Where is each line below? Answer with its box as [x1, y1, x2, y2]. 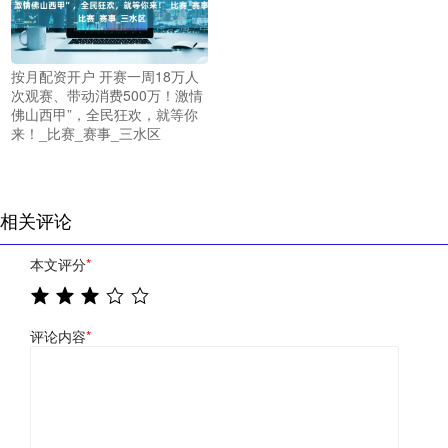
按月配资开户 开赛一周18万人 [11, 65, 199, 86]
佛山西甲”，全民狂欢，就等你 [11, 103, 198, 124]
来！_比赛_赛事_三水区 [11, 122, 161, 143]
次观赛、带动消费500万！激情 [11, 84, 203, 105]
